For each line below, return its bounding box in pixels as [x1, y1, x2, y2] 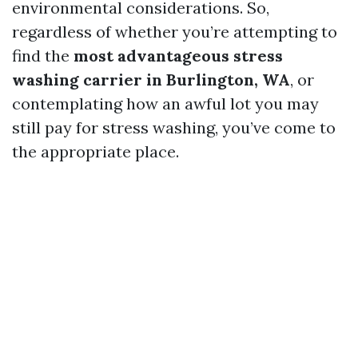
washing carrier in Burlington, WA [12, 70, 290, 89]
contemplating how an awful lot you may [12, 93, 319, 113]
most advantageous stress [74, 46, 283, 66]
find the [12, 46, 74, 66]
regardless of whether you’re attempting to [12, 22, 337, 42]
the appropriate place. [12, 141, 179, 161]
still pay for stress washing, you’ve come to [12, 117, 336, 137]
